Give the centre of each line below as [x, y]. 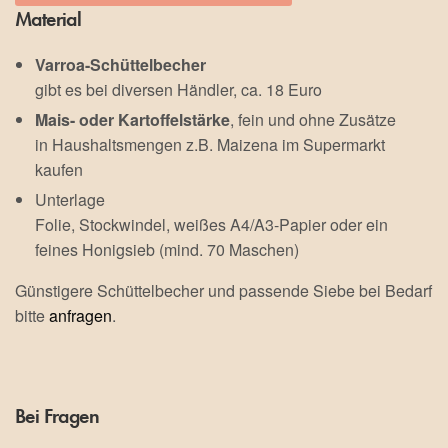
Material [48, 19]
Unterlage [70, 200]
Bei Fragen [57, 415]
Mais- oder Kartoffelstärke [132, 120]
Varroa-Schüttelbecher [120, 65]
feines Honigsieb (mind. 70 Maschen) [167, 250]
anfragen [81, 316]
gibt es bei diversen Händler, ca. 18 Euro [178, 90]
